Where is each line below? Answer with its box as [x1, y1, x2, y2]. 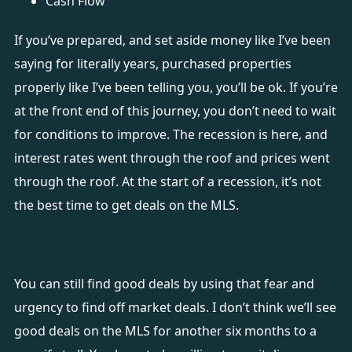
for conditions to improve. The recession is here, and [13, 126, 328, 143]
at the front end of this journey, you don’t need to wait [13, 102, 336, 119]
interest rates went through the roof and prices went [13, 149, 330, 167]
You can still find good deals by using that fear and [13, 275, 314, 292]
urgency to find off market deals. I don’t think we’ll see [13, 299, 336, 316]
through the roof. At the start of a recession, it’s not [13, 173, 321, 190]
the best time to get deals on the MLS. [13, 196, 242, 214]
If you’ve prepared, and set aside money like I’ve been [13, 31, 331, 49]
